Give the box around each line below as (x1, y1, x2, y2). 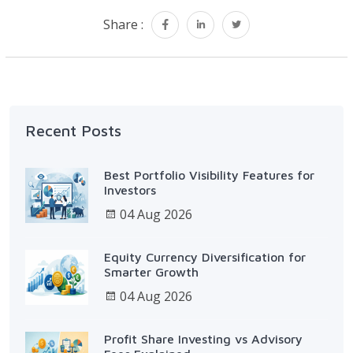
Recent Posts (25, 121, 121, 139)
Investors (104, 182, 156, 197)
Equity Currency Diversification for (104, 249, 306, 264)
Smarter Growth (104, 264, 199, 279)
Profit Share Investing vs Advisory (104, 331, 303, 346)
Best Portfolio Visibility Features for (104, 167, 314, 182)
